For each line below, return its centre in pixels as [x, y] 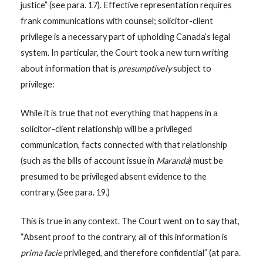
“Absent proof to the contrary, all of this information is [124, 237]
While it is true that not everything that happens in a [119, 113]
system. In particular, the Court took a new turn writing [124, 53]
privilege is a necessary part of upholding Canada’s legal [125, 37]
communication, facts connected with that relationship [124, 145]
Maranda [172, 161]
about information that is [69, 69]
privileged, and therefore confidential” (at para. [152, 253]
